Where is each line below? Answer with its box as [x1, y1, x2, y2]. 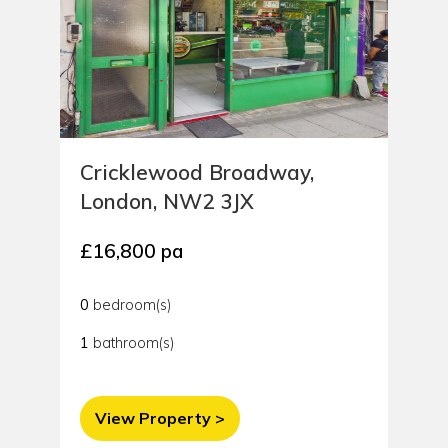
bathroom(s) [88, 334, 174, 353]
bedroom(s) [88, 296, 171, 315]
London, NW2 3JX [79, 188, 254, 215]
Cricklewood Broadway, [79, 159, 314, 186]
